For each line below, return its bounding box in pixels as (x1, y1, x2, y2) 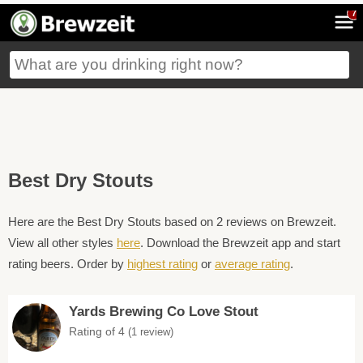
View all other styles (8, 236, 117, 250)
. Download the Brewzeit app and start (140, 236, 340, 250)
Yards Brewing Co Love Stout (69, 304, 258, 319)
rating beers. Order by (8, 257, 127, 271)
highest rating (127, 257, 198, 271)
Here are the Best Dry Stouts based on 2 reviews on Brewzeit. (8, 215, 336, 228)
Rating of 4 (69, 325, 128, 338)
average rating (215, 257, 290, 271)
